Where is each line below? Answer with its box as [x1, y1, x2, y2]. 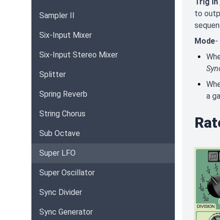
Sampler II [39, 11, 75, 20]
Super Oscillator [39, 168, 95, 177]
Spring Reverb [39, 89, 87, 99]
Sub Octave [39, 129, 80, 138]
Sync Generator [39, 207, 93, 217]
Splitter [39, 70, 66, 79]
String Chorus [39, 109, 85, 118]
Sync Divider [39, 188, 82, 197]
